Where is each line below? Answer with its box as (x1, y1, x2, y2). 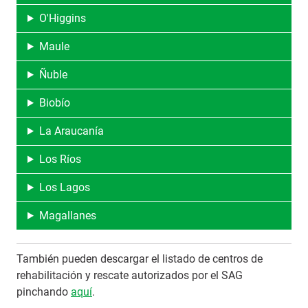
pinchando (16, 285, 71, 298)
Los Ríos (38, 153, 81, 166)
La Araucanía (38, 124, 104, 137)
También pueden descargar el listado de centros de (16, 252, 263, 265)
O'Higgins (38, 12, 86, 25)
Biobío (38, 96, 70, 109)
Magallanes (38, 209, 96, 222)
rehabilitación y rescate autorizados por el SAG (16, 269, 243, 282)
